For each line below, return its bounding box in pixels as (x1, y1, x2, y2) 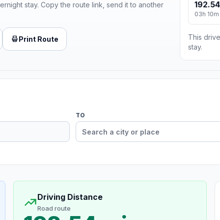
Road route (37, 204, 71, 213)
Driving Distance (37, 192, 103, 202)
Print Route (19, 34, 58, 43)
